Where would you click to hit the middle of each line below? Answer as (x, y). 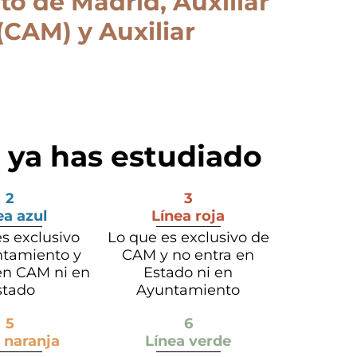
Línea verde (188, 341)
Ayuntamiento (188, 290)
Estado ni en (188, 273)
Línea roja (188, 216)
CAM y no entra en (188, 255)
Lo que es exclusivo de (188, 238)
